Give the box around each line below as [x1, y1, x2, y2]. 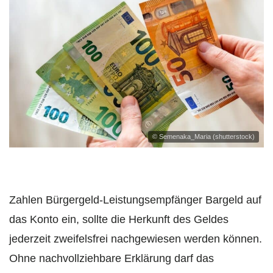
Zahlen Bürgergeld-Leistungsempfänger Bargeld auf [9, 194, 261, 207]
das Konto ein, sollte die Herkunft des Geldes [9, 213, 229, 226]
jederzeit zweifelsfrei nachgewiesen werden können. [9, 233, 262, 246]
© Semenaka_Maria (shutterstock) [152, 133, 255, 141]
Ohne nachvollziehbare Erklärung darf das [9, 252, 214, 265]
